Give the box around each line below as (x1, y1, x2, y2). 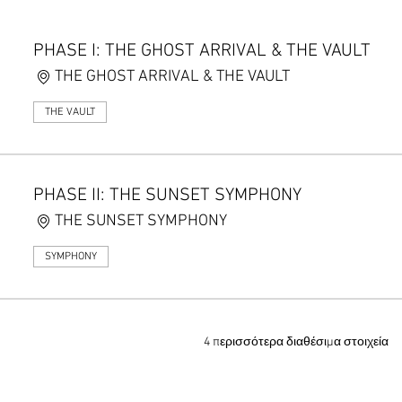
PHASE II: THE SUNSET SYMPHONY (33, 185, 302, 206)
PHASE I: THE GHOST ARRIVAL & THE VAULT (33, 40, 371, 62)
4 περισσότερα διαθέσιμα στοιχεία (203, 335, 389, 350)
